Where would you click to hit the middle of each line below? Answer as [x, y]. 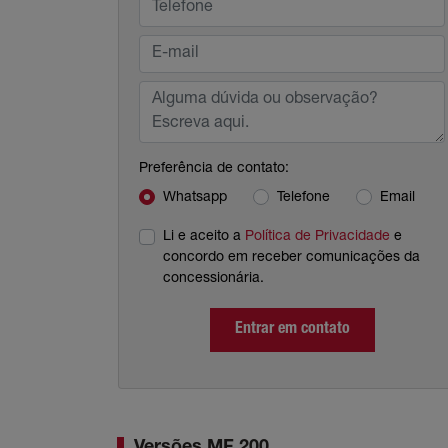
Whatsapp [195, 198]
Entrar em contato [292, 329]
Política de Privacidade [317, 236]
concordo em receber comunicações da [291, 257]
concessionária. [213, 278]
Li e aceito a [204, 236]
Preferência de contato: [214, 169]
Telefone [303, 198]
